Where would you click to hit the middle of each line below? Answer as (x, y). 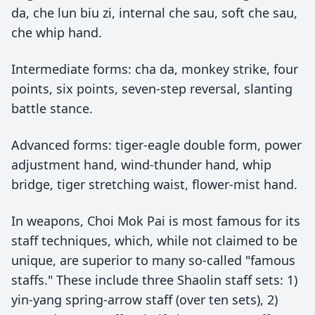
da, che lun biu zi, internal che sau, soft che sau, (154, 13)
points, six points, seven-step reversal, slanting (152, 89)
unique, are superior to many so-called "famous (153, 260)
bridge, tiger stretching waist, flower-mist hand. (154, 184)
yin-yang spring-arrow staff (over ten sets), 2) (144, 300)
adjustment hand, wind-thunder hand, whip (141, 165)
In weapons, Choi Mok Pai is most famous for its (156, 221)
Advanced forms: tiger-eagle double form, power (156, 145)
